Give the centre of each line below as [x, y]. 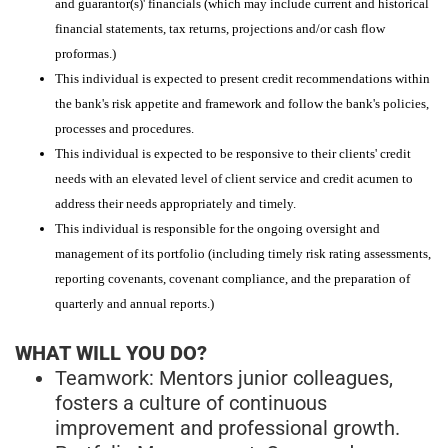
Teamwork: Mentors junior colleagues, [224, 377]
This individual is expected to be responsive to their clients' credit [233, 153]
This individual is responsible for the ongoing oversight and [217, 228]
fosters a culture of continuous [191, 402]
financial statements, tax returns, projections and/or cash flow [220, 28]
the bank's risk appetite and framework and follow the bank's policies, [242, 103]
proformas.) [85, 53]
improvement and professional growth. [227, 427]
